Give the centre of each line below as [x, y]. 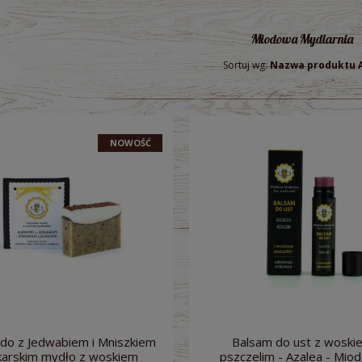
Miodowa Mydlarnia [302, 39]
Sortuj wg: [246, 65]
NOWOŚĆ [130, 142]
